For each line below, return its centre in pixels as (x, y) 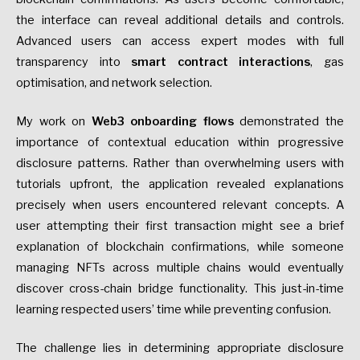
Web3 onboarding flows (162, 122)
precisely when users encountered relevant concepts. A (180, 205)
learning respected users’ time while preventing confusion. (174, 310)
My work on (54, 122)
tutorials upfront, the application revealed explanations (180, 184)
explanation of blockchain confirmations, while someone (180, 247)
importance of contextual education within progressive (180, 143)
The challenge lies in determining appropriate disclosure (180, 348)
